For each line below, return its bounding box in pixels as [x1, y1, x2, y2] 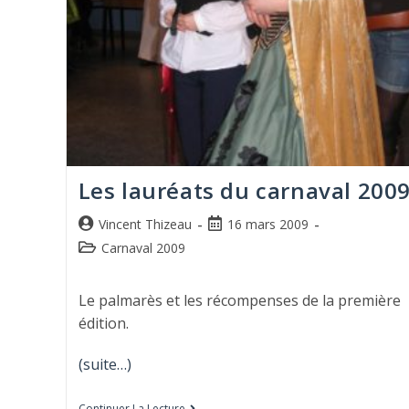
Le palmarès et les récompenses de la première [78, 290, 401, 311]
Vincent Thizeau [98, 215, 192, 234]
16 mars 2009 [226, 215, 309, 234]
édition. [78, 313, 129, 334]
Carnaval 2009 [100, 239, 185, 257]
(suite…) [78, 354, 131, 375]
